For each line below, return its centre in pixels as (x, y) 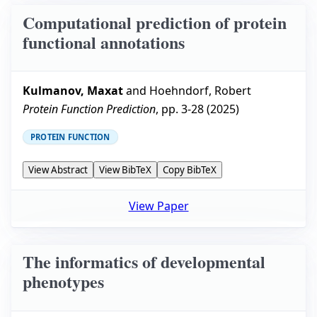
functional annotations (104, 42)
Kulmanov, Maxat (73, 91)
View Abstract (58, 170)
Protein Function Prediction (89, 109)
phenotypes (63, 282)
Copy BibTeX (190, 170)
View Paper (158, 206)
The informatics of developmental (144, 262)
